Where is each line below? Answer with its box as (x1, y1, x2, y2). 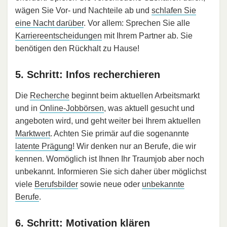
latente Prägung (15, 142, 72, 151)
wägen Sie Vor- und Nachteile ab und (15, 6, 152, 15)
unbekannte (142, 180, 184, 189)
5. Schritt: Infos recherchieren (15, 69, 160, 81)
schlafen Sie (152, 6, 196, 15)
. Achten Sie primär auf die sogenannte (50, 129, 189, 138)
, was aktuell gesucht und (104, 104, 195, 113)
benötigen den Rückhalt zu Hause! (15, 44, 139, 53)
